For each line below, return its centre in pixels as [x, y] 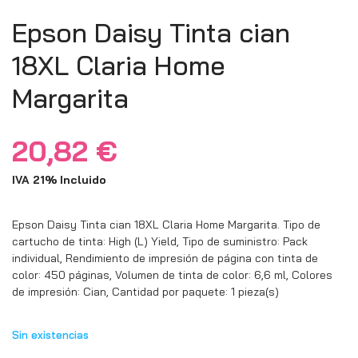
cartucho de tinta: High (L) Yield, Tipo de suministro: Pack [160, 241]
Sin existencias [50, 334]
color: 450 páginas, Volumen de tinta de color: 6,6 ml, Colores [172, 274]
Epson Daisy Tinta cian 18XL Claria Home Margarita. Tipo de [166, 224]
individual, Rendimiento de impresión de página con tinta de [165, 258]
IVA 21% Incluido [59, 180]
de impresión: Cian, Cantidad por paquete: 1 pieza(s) [145, 291]
